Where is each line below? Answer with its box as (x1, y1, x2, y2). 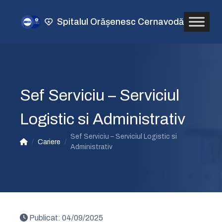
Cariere (38, 138, 60, 146)
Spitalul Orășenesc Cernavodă (56, 17, 184, 27)
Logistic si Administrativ (20, 111, 185, 128)
